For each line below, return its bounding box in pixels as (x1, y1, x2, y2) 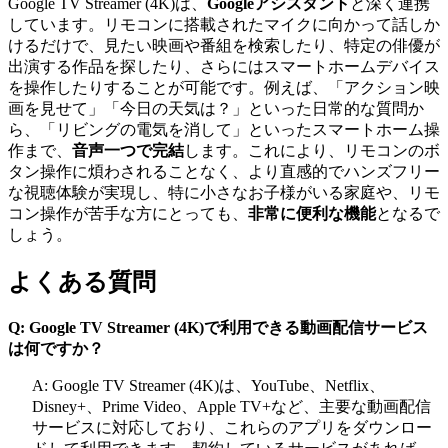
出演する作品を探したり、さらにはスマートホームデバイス (8, 57, 440, 75)
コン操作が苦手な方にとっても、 (8, 204, 248, 222)
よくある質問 (8, 268, 156, 295)
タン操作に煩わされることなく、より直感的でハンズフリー (8, 162, 440, 180)
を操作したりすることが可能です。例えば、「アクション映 (8, 78, 440, 96)
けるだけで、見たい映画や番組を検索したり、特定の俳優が (8, 36, 440, 54)
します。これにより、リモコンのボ (184, 141, 440, 159)
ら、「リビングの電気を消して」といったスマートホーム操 (8, 120, 440, 138)
